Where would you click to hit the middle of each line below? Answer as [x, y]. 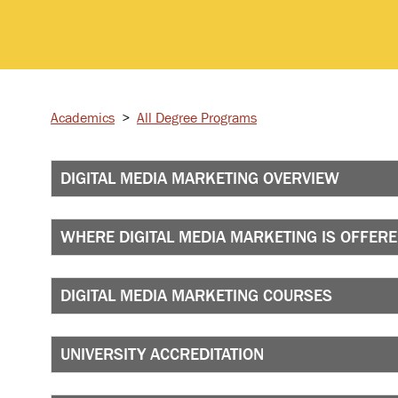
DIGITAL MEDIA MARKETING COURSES [196, 295]
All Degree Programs [197, 117]
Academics [83, 117]
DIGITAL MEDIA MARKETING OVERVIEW [200, 178]
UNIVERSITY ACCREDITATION [162, 354]
